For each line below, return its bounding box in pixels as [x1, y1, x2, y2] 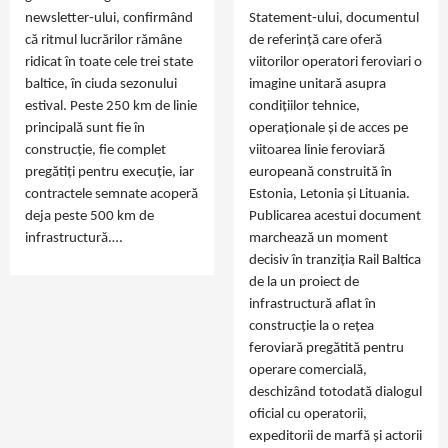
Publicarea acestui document [249, 208, 421, 224]
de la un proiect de [249, 274, 359, 290]
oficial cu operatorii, [249, 406, 367, 422]
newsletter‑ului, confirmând [25, 10, 193, 26]
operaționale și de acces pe [249, 120, 408, 136]
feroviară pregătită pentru [249, 340, 404, 356]
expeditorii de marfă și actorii [249, 428, 422, 444]
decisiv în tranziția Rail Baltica [249, 252, 421, 268]
